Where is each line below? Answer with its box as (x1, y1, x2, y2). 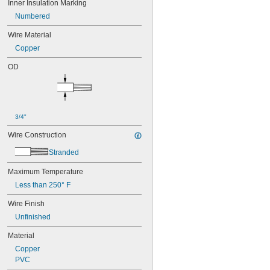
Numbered (15, 12, 50, 20)
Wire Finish (8, 199, 45, 208)
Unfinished (15, 213, 51, 221)
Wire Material (8, 31, 51, 39)
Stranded (49, 148, 79, 157)
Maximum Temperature (8, 168, 83, 176)
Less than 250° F (15, 181, 71, 189)
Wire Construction (8, 131, 66, 139)
